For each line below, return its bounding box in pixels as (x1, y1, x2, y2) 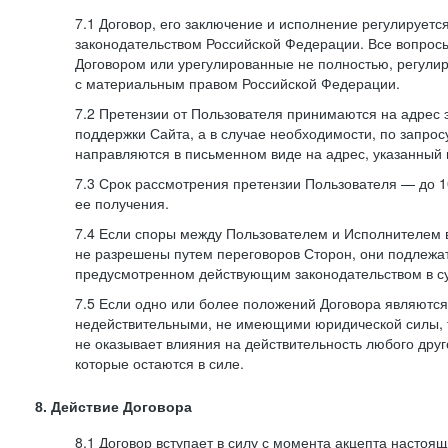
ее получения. (75, 193, 169, 213)
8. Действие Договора (35, 399, 192, 415)
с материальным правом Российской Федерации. (75, 73, 400, 93)
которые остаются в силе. (75, 353, 244, 373)
